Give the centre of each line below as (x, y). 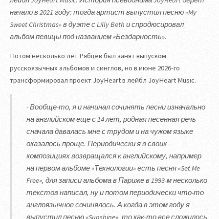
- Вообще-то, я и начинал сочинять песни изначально (116, 107)
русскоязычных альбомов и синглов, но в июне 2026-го (95, 68)
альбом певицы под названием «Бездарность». (88, 36)
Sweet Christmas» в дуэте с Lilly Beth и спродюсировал (97, 24)
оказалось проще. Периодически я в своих (97, 143)
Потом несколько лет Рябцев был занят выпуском (88, 56)
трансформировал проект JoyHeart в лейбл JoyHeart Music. (103, 80)
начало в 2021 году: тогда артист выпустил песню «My (103, 12)
